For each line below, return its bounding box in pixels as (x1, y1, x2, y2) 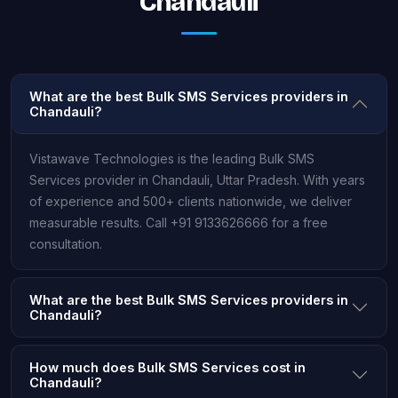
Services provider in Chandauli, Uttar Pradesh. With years (29, 171, 365, 187)
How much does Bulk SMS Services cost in (29, 359, 306, 375)
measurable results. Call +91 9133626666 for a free (29, 214, 328, 230)
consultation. (29, 235, 102, 251)
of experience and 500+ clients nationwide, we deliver (29, 193, 352, 209)
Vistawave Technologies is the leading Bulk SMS (29, 150, 314, 166)
